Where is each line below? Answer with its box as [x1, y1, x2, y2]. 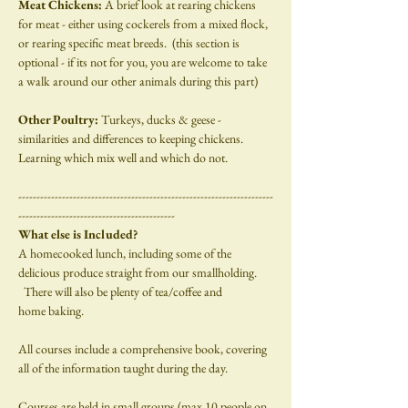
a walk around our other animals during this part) [18, 73, 258, 90]
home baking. [18, 302, 84, 320]
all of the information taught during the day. [18, 360, 228, 377]
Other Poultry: [18, 111, 101, 128]
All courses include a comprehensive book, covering [18, 341, 270, 358]
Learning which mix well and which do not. [18, 149, 228, 167]
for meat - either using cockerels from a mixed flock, [18, 15, 270, 33]
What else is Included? [18, 226, 138, 243]
